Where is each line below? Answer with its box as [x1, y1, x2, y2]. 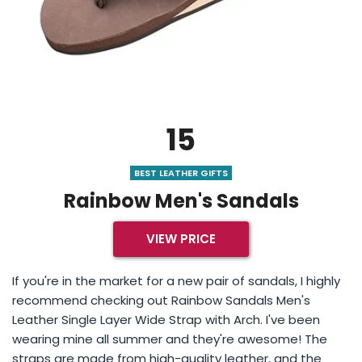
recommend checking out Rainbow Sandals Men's [12, 292, 310, 309]
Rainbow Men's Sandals [63, 187, 299, 215]
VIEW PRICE [146, 230, 216, 248]
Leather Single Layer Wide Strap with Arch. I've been [12, 311, 320, 329]
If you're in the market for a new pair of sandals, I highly [12, 272, 340, 290]
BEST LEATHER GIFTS [134, 166, 228, 180]
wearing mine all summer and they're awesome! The [12, 330, 327, 348]
